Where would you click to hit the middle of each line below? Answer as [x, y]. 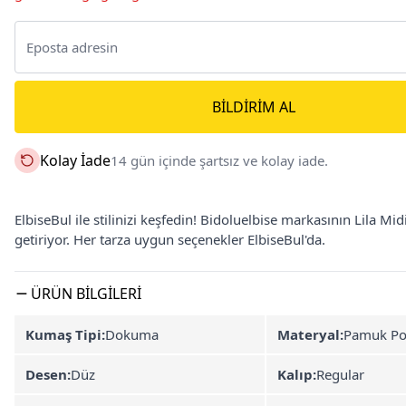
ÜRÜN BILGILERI [86, 294]
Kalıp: [297, 374]
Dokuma [132, 334]
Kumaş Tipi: [65, 334]
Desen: [48, 374]
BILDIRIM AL [254, 107]
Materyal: [310, 334]
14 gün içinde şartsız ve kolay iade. [219, 160]
